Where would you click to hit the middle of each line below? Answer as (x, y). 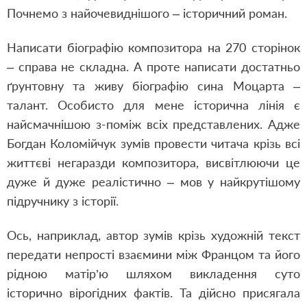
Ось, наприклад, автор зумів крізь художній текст (153, 235)
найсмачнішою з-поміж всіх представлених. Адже (153, 124)
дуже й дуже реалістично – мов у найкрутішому (153, 182)
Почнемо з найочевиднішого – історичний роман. (150, 13)
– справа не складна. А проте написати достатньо (153, 66)
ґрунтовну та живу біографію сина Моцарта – (153, 86)
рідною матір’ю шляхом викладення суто (153, 273)
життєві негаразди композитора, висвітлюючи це (153, 162)
